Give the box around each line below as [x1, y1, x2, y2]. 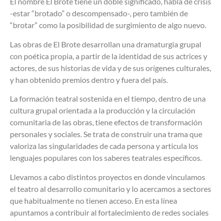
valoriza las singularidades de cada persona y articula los [10, 141, 198, 151]
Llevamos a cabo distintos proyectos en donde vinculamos [10, 172, 205, 182]
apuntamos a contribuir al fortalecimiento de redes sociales [10, 207, 209, 217]
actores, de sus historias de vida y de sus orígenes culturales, [10, 63, 211, 73]
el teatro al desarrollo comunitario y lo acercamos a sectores [10, 184, 211, 193]
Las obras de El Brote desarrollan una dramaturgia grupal [10, 39, 201, 49]
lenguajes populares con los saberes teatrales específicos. [10, 153, 202, 163]
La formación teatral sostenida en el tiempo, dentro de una [10, 94, 206, 104]
